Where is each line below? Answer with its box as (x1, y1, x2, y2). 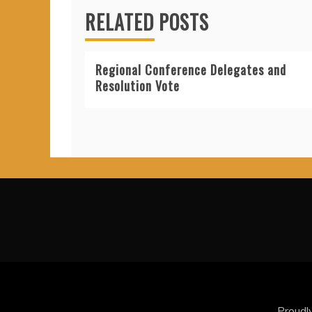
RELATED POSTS (85, 8, 209, 36)
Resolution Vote (95, 77, 180, 95)
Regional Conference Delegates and (95, 61, 286, 79)
